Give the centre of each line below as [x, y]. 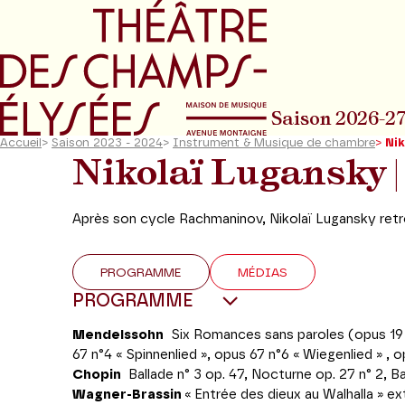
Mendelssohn [118, 335]
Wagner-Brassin [128, 395]
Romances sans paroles [271, 335]
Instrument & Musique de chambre [274, 143]
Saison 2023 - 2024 [107, 143]
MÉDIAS [263, 273]
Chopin [97, 375]
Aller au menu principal [131, 21]
